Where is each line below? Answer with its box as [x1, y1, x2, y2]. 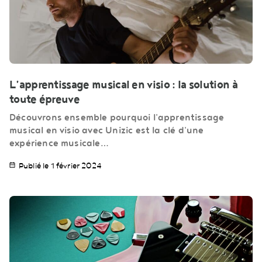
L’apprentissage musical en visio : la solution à [9, 78, 237, 92]
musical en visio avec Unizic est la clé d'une [9, 125, 204, 136]
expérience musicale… [9, 138, 109, 149]
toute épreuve [9, 93, 80, 106]
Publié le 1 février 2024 [19, 161, 101, 171]
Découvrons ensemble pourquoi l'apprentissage [9, 112, 225, 123]
